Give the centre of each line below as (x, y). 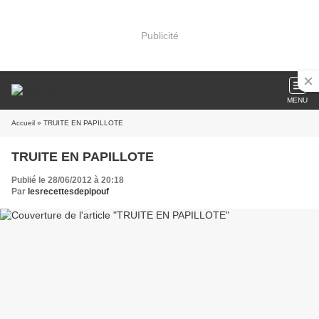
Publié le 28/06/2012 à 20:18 (68, 180)
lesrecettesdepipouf (68, 192)
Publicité (159, 35)
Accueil (23, 123)
